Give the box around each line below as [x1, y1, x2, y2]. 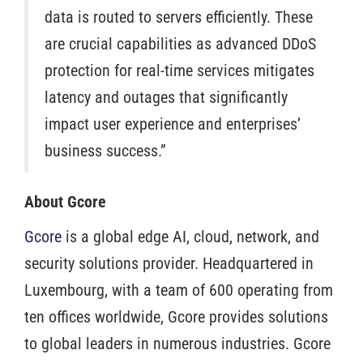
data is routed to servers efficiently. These [45, 6, 313, 27]
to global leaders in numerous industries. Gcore [24, 333, 331, 353]
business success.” [45, 140, 170, 160]
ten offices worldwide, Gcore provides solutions [24, 306, 328, 327]
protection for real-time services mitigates [45, 60, 314, 80]
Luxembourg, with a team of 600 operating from [24, 280, 333, 300]
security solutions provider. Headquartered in [24, 253, 314, 273]
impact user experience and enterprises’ [45, 113, 301, 134]
